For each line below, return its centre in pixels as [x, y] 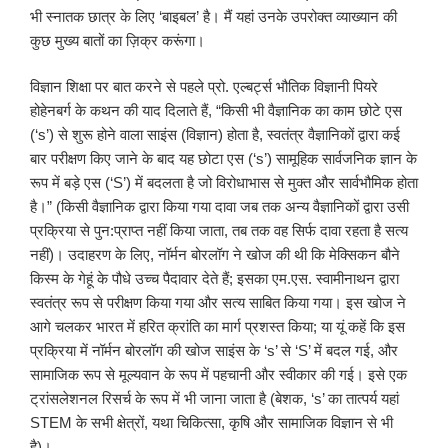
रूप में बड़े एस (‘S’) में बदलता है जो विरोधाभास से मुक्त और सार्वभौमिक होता [224, 183]
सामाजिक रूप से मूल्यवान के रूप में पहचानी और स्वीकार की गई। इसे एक [218, 375]
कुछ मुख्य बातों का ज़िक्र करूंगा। [117, 40]
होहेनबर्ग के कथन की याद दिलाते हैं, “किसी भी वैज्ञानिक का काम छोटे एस [216, 111]
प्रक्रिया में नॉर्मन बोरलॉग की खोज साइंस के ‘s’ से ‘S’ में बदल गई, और [214, 351]
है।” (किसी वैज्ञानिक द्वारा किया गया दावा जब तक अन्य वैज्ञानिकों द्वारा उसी [219, 207]
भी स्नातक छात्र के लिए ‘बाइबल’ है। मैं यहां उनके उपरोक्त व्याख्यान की [213, 16]
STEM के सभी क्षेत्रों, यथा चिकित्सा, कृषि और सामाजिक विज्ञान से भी [211, 423]
